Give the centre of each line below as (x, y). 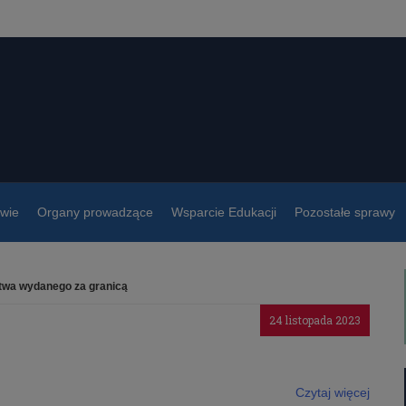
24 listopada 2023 (315, 320)
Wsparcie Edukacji (224, 213)
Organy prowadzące (95, 213)
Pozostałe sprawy (345, 213)
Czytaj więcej (333, 393)
